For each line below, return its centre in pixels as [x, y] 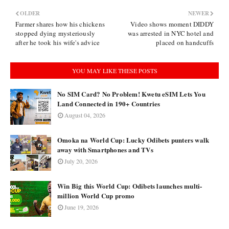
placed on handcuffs [185, 42]
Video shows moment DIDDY [172, 24]
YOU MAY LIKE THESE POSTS [114, 71]
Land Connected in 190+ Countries [109, 104]
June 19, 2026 [82, 207]
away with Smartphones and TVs [105, 150]
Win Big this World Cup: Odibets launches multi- [130, 186]
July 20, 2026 [81, 161]
